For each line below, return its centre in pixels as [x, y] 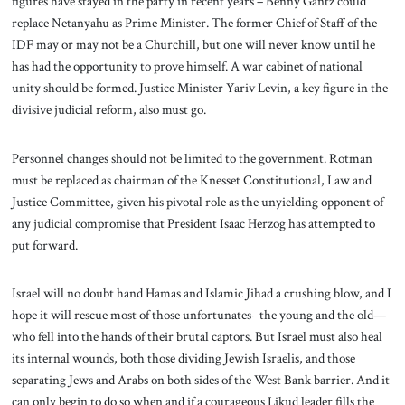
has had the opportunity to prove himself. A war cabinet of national [187, 66]
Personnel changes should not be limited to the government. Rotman [192, 158]
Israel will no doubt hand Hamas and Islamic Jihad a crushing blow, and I [201, 293]
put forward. [44, 245]
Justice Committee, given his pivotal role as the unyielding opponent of [197, 201]
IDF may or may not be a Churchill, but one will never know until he [193, 44]
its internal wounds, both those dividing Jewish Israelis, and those [183, 358]
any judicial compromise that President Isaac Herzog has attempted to [193, 223]
